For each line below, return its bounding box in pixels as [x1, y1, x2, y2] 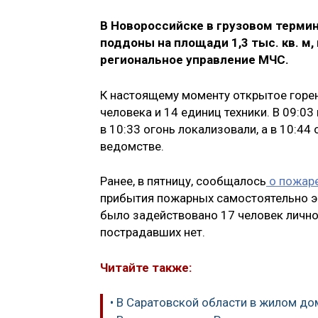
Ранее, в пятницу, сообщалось [100, 174, 266, 189]
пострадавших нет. [100, 225, 205, 240]
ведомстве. [100, 138, 164, 153]
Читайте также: [100, 260, 192, 275]
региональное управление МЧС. [100, 53, 292, 67]
